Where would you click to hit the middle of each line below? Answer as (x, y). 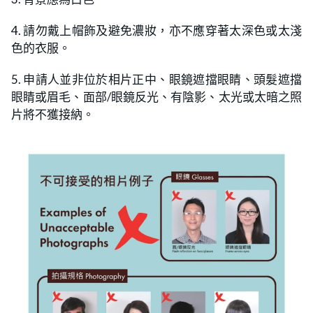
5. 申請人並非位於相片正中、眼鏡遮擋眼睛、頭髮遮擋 (156, 80)
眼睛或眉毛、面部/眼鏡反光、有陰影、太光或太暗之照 (156, 97)
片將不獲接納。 (53, 115)
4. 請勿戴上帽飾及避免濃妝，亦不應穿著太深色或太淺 (156, 31)
